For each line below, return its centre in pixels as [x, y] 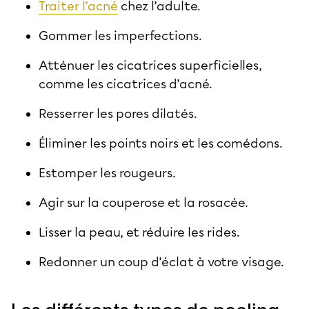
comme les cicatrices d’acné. [126, 84]
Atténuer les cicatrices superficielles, [150, 65]
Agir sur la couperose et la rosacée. [143, 202]
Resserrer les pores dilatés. [118, 113]
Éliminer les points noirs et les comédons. [161, 143]
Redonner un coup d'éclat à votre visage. [161, 262]
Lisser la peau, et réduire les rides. [139, 232]
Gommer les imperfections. [120, 36]
